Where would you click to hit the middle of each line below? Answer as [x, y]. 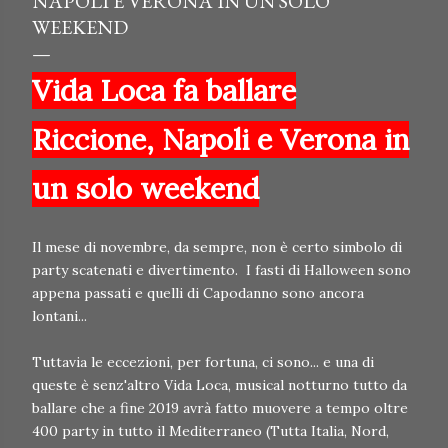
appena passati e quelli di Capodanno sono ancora [198, 293]
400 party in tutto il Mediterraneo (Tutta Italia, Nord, [210, 431]
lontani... [61, 316]
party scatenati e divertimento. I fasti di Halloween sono [221, 270]
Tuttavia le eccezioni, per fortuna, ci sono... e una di [203, 362]
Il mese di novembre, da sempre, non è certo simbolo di [217, 247]
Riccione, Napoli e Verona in [220, 140]
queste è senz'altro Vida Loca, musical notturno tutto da [219, 385]
